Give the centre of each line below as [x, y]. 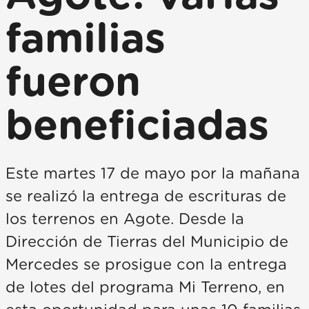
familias [86, 40]
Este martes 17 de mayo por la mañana [153, 174]
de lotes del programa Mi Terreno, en [145, 288]
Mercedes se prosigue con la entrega [146, 265]
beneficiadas [137, 127]
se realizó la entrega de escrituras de [146, 197]
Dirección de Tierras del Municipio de [147, 242]
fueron [73, 83]
